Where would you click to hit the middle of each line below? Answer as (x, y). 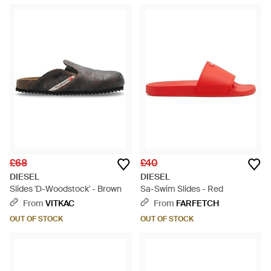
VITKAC (60, 203)
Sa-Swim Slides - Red (182, 189)
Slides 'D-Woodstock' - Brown (66, 189)
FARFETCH (198, 203)
